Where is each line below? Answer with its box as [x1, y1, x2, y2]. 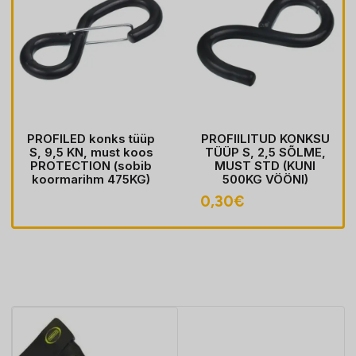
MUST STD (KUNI [215, 158, 315, 173]
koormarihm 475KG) [32, 172, 150, 187]
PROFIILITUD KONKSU [200, 131, 330, 146]
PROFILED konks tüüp [27, 131, 155, 146]
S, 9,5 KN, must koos [29, 145, 153, 160]
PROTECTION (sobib [30, 158, 152, 173]
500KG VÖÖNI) [222, 172, 308, 187]
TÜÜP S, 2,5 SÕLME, [204, 145, 326, 160]
